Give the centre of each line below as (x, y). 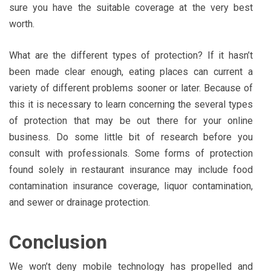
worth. (22, 24)
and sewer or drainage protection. (80, 202)
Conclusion (58, 242)
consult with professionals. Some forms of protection (131, 153)
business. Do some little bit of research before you (131, 137)
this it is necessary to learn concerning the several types (131, 104)
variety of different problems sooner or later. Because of (131, 88)
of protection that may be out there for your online (131, 120)
